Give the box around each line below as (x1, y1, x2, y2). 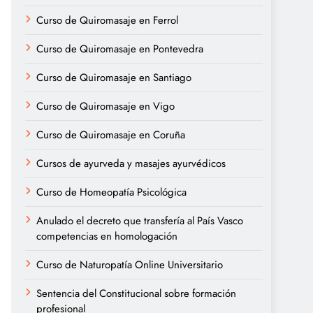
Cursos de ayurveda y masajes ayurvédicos (36, 156, 226, 171)
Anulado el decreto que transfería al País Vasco (36, 213, 243, 228)
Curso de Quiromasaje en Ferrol (36, 13, 178, 28)
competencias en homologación (36, 228, 177, 244)
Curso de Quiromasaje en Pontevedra (36, 41, 203, 57)
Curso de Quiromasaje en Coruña (36, 127, 185, 143)
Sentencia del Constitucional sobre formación (36, 286, 236, 301)
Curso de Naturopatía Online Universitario (36, 257, 223, 272)
